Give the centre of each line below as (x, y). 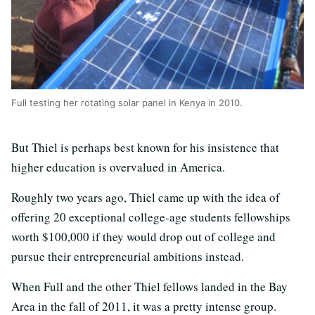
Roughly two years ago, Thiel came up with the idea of (146, 197)
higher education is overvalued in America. (118, 167)
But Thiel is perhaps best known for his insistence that (145, 147)
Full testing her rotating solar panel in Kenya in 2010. (127, 102)
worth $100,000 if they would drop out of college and (143, 236)
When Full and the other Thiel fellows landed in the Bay (149, 286)
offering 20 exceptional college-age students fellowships (151, 217)
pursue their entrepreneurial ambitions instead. (128, 256)
